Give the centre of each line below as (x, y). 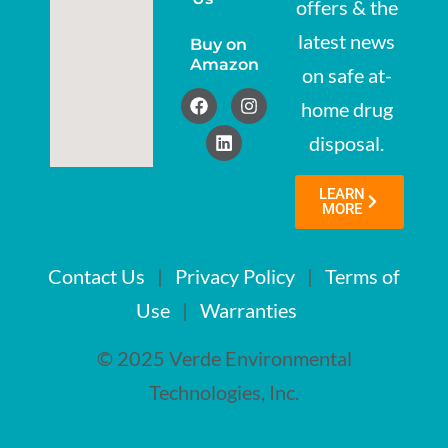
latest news (347, 41)
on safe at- (346, 75)
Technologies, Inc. (224, 391)
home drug (346, 109)
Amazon (224, 65)
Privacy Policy (235, 275)
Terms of (362, 275)
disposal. (347, 143)
